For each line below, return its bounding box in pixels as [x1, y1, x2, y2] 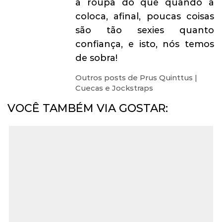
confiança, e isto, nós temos [75, 39, 215, 50]
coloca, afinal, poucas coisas [75, 11, 215, 22]
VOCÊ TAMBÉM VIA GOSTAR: [7, 101, 168, 115]
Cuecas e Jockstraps [75, 83, 154, 93]
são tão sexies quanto [75, 25, 215, 36]
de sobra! [75, 53, 118, 64]
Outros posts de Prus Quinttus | [75, 73, 198, 82]
